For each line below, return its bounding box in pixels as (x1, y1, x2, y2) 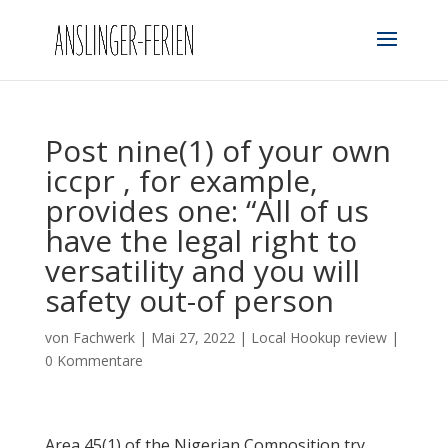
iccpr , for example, (44, 160, 318, 201)
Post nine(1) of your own (44, 130, 391, 171)
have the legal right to (44, 220, 357, 261)
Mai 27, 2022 (150, 328, 235, 347)
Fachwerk (72, 328, 135, 347)
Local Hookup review (250, 328, 387, 347)
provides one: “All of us (44, 190, 369, 231)
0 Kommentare (44, 351, 143, 370)
